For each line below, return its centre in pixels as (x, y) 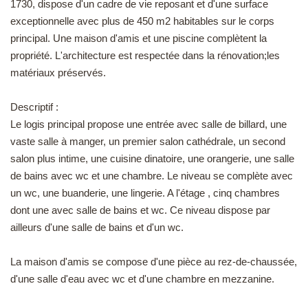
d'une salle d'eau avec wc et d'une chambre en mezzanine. (142, 278)
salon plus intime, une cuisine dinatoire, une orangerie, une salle (152, 158)
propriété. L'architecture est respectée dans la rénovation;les (145, 55)
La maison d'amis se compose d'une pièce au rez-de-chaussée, (154, 261)
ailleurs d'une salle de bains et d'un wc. (97, 227)
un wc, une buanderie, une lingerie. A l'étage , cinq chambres (145, 192)
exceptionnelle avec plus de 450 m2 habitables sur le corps (142, 21)
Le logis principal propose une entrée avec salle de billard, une (148, 124)
